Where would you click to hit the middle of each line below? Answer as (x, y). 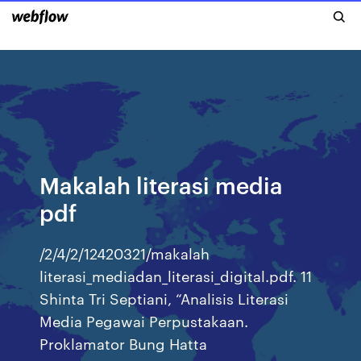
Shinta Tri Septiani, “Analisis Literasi (164, 298)
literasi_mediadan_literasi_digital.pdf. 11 (176, 275)
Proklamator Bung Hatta (126, 343)
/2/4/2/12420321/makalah (125, 253)
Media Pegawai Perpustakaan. (144, 320)
